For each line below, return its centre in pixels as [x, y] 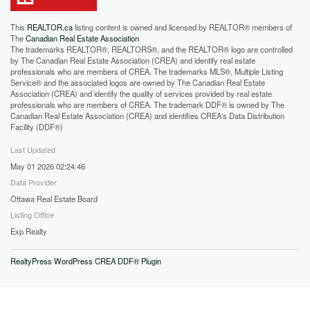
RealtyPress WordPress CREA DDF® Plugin [86, 261]
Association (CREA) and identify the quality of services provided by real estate [141, 93]
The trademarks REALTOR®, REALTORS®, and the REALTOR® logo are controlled [152, 49]
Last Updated [33, 149]
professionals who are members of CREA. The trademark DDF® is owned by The [147, 104]
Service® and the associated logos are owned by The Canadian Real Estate [138, 82]
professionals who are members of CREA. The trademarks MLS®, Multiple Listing [147, 71]
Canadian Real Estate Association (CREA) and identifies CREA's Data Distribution [147, 115]
